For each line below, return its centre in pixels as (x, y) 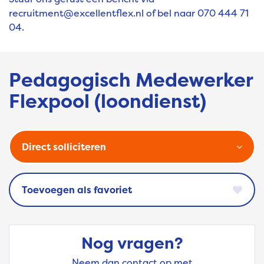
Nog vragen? (132, 243)
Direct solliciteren (64, 147)
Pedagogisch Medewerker (131, 80)
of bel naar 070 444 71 (196, 13)
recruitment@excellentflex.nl (76, 13)
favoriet (113, 190)
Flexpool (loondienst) (108, 101)
